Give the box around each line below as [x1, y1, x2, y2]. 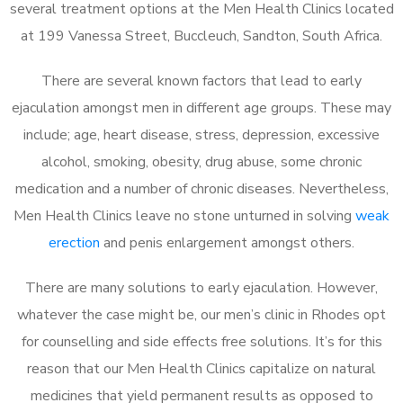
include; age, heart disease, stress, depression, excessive [23, 124, 380, 145]
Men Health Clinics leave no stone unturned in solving [13, 205, 355, 226]
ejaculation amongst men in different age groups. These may [12, 97, 391, 118]
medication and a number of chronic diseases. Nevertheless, [14, 178, 389, 199]
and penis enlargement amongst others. [100, 232, 354, 253]
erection [49, 232, 100, 253]
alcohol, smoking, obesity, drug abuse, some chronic [41, 151, 362, 172]
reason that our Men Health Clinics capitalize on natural [27, 358, 376, 379]
